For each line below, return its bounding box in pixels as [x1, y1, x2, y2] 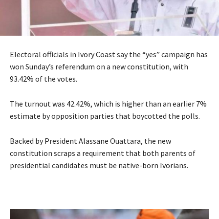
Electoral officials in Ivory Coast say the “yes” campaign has [10, 49, 208, 59]
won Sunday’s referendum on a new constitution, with [10, 61, 188, 71]
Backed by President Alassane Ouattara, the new [10, 135, 171, 146]
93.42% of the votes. [10, 73, 77, 84]
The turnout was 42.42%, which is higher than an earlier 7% [10, 98, 207, 109]
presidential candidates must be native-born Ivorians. [10, 160, 188, 170]
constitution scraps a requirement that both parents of [10, 148, 196, 158]
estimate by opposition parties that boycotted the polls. [10, 110, 200, 121]
